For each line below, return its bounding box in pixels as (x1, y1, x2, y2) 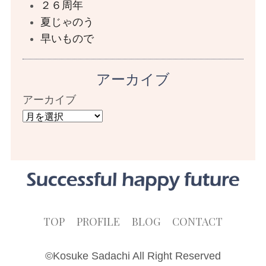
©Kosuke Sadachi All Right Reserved (45, 249, 221, 262)
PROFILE (77, 214, 120, 229)
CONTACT (172, 214, 223, 229)
